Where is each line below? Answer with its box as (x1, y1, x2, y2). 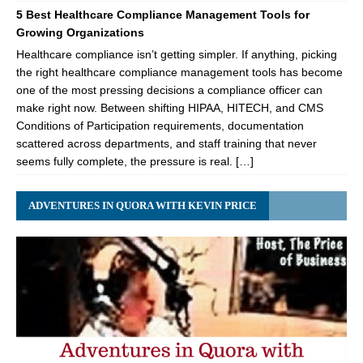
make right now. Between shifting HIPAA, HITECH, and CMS (16, 100, 323, 114)
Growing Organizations (16, 25, 144, 39)
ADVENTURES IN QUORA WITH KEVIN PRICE (28, 199, 257, 211)
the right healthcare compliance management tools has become (16, 65, 343, 79)
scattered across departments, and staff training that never (16, 136, 317, 150)
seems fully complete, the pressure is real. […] (16, 154, 254, 168)
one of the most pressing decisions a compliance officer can (16, 83, 322, 96)
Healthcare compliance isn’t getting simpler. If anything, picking (16, 47, 337, 61)
